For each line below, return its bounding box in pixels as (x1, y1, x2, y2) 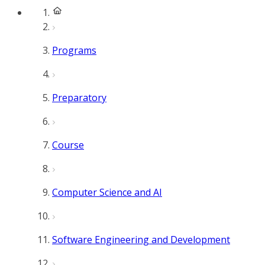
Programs (52, 44, 96, 57)
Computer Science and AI (52, 186, 162, 199)
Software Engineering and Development (52, 233, 230, 246)
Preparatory (52, 91, 106, 104)
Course (52, 138, 84, 151)
